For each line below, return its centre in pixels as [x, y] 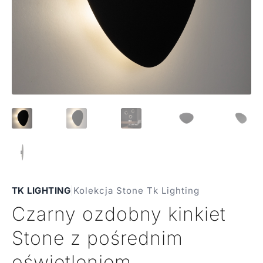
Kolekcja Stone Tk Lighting [137, 191]
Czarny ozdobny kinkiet [119, 214]
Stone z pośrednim [97, 238]
